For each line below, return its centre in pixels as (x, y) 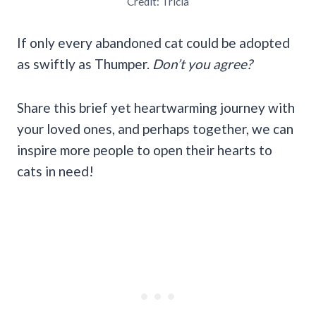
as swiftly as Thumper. (85, 63)
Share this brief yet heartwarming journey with (156, 107)
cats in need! (55, 171)
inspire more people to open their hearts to (145, 150)
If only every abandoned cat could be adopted (153, 42)
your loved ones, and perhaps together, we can (155, 128)
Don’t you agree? (204, 63)
